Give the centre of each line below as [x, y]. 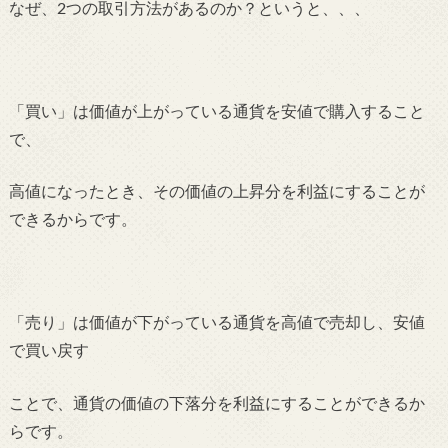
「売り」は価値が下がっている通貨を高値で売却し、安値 [216, 323]
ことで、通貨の [64, 403]
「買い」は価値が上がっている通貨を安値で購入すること [216, 111]
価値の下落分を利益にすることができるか [272, 403]
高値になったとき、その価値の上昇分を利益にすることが [216, 192]
